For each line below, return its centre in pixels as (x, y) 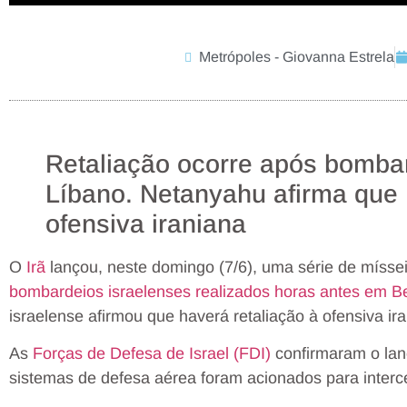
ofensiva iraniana (146, 223)
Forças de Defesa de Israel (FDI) (152, 354)
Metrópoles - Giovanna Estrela (297, 56)
